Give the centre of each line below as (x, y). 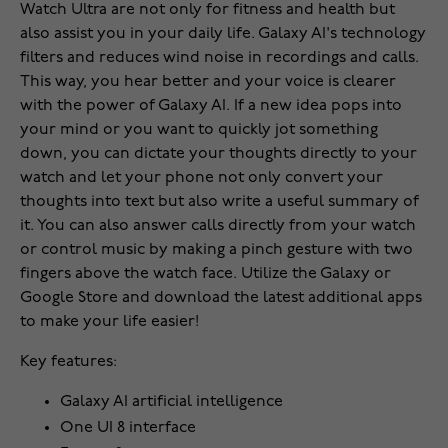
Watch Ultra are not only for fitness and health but (207, 10)
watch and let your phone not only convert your (201, 178)
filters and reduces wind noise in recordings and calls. (219, 58)
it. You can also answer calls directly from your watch (218, 226)
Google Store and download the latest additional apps (221, 298)
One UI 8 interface (128, 428)
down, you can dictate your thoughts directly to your (218, 154)
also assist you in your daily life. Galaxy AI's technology (223, 34)
